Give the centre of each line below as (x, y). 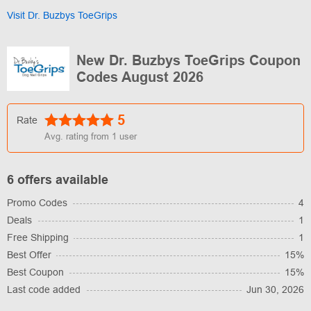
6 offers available (58, 180)
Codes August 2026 (140, 77)
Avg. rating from (78, 137)
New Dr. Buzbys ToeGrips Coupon (188, 61)
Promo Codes (37, 203)
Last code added (44, 290)
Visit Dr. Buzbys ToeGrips (62, 15)
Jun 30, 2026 (275, 290)
